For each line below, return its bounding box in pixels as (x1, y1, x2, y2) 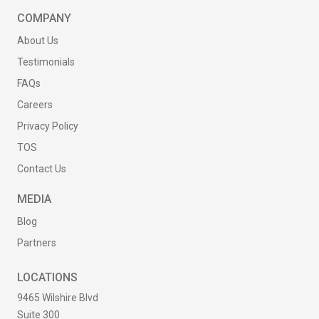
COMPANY (17, 11, 71, 25)
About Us (17, 35, 58, 46)
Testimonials (17, 56, 75, 68)
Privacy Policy (17, 120, 78, 132)
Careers (17, 99, 53, 110)
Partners (17, 237, 56, 249)
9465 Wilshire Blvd (17, 292, 98, 303)
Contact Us (17, 163, 66, 174)
